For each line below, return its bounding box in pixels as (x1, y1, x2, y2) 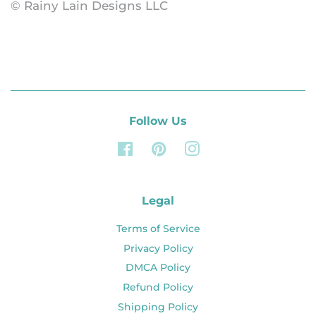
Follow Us (129, 114, 187, 128)
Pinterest (166, 142, 214, 156)
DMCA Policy (126, 261, 190, 274)
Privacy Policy (123, 241, 193, 255)
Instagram (199, 142, 251, 156)
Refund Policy (123, 280, 193, 293)
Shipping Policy (118, 300, 198, 313)
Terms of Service (116, 222, 200, 236)
